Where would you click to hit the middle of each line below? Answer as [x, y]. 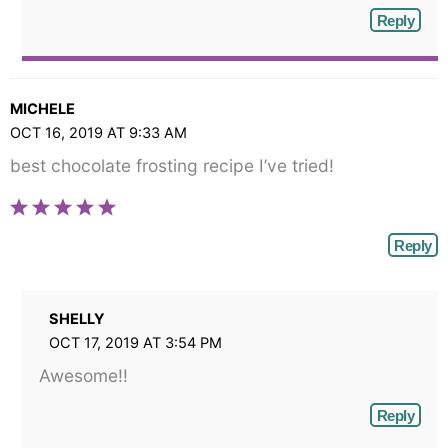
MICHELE [42, 108]
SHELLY [76, 318]
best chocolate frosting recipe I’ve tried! [172, 166]
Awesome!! [83, 376]
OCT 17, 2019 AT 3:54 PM [135, 342]
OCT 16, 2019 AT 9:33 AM [98, 132]
